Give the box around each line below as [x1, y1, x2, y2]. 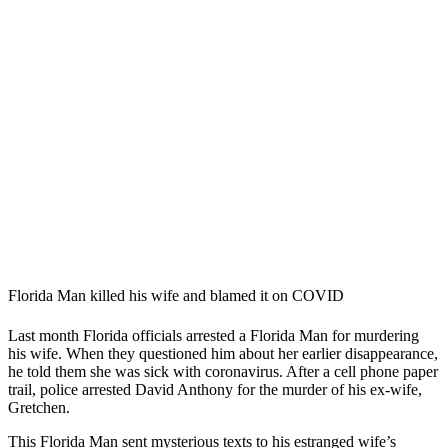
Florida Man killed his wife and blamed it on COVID [8, 287, 344, 305]
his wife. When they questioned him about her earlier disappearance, [8, 344, 438, 362]
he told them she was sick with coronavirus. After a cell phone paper [8, 362, 438, 380]
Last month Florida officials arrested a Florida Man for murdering [8, 326, 419, 344]
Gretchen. [8, 398, 74, 416]
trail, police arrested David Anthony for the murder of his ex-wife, [8, 380, 422, 398]
